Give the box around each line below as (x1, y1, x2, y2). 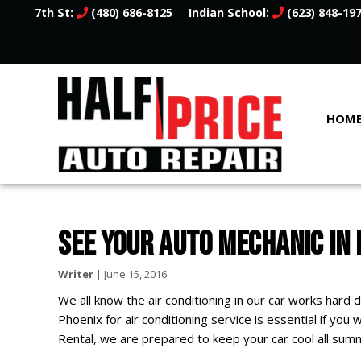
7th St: (35, 5, 77, 20)
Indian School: (189, 5, 272, 20)
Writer (58, 267, 93, 282)
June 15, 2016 (104, 267, 167, 282)
